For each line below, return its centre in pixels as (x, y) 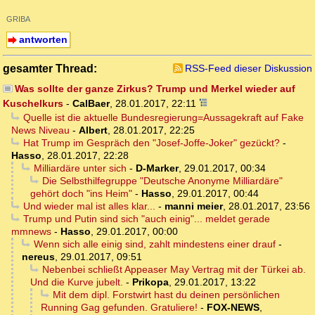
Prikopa (150, 282)
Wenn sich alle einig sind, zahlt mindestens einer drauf (154, 244)
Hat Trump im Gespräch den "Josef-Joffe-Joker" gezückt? (151, 143)
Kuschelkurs (33, 104)
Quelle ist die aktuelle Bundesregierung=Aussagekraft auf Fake (163, 118)
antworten (43, 40)
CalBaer (91, 104)
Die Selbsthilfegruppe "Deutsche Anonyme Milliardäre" (162, 181)
